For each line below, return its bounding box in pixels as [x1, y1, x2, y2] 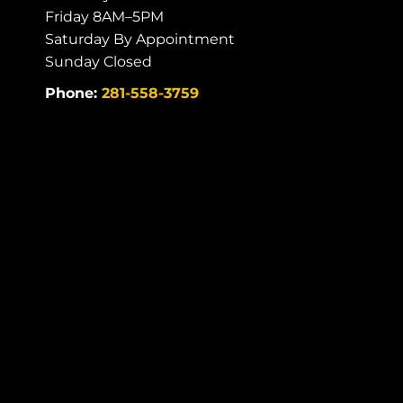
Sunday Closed [45, 53, 152, 71]
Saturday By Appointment [45, 31, 235, 49]
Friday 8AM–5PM [45, 8, 164, 26]
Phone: [45, 85, 102, 103]
